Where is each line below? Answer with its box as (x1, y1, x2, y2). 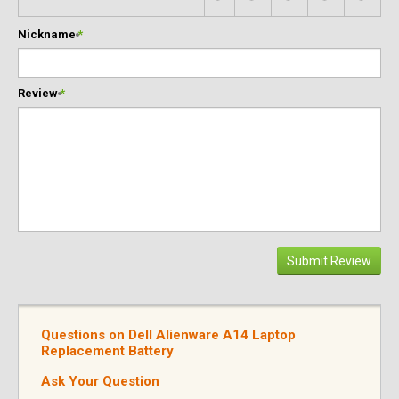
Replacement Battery (40, 343, 174, 359)
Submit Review (287, 254, 372, 268)
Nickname (17, 28, 76, 41)
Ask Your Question (40, 373, 159, 389)
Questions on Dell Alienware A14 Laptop (40, 327, 296, 343)
